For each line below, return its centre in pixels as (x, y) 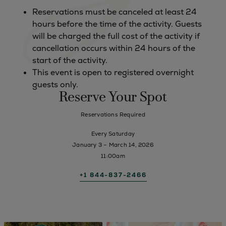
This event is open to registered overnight (113, 72)
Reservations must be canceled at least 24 (115, 12)
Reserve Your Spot (113, 98)
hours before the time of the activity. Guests (117, 24)
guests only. (55, 84)
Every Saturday (113, 134)
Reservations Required (113, 115)
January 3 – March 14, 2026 (113, 145)
